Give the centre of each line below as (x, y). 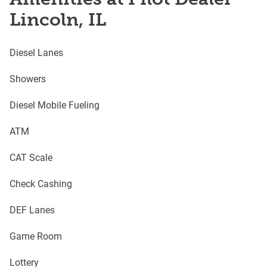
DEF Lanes (32, 209)
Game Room (36, 236)
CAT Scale (31, 157)
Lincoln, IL (58, 20)
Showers (28, 78)
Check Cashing (41, 183)
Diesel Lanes (36, 52)
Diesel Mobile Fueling (55, 105)
